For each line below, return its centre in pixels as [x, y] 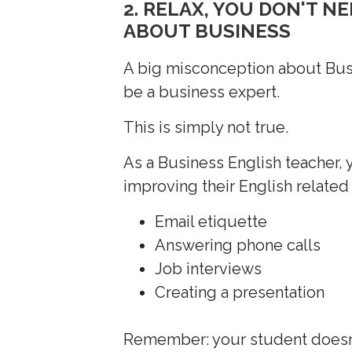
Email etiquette [213, 221]
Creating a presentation [240, 292]
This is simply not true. [206, 127]
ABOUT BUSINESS [207, 31]
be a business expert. [202, 92]
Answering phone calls [238, 245]
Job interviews [209, 268]
